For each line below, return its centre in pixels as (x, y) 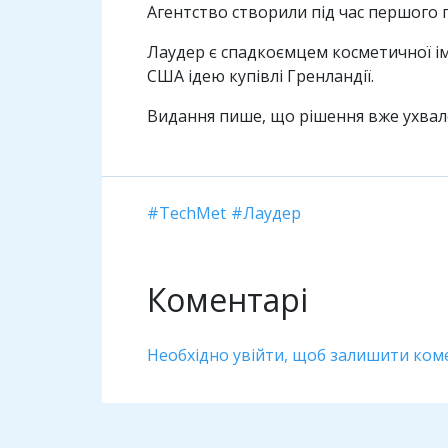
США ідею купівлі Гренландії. (260, 76)
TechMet (192, 213)
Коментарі (228, 300)
